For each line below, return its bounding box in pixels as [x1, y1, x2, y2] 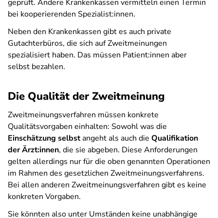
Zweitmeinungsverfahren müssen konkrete [8, 109, 159, 120]
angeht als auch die [82, 133, 151, 144]
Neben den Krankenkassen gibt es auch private [8, 26, 171, 37]
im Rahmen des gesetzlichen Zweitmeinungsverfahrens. [8, 168, 204, 179]
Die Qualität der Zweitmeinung [8, 89, 165, 104]
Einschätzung [8, 133, 56, 144]
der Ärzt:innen [8, 145, 59, 155]
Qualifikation [151, 133, 198, 144]
